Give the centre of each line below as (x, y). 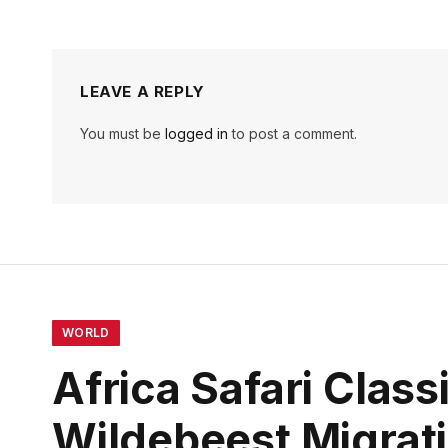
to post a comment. (292, 134)
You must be (122, 134)
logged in (196, 134)
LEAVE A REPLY (142, 92)
